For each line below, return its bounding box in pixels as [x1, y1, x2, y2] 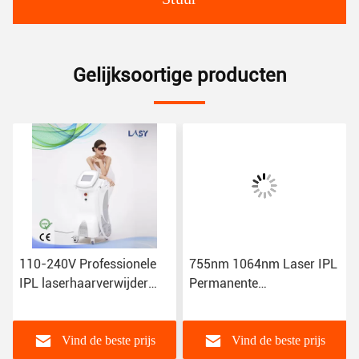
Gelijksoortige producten [72, 64, 287, 87]
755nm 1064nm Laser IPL [188, 256, 337, 272]
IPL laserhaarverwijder [19, 276, 148, 292]
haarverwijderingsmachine [188, 295, 341, 311]
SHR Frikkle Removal [19, 295, 138, 311]
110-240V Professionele [19, 256, 156, 272]
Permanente [188, 276, 258, 292]
